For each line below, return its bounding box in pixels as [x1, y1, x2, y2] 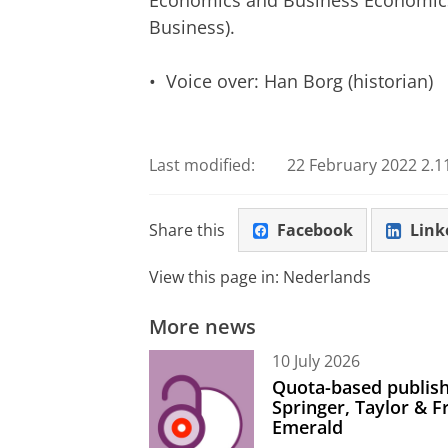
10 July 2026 [272, 350, 360, 373]
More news [149, 311, 256, 340]
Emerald [272, 414, 343, 439]
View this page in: [149, 265, 283, 288]
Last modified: [149, 153, 255, 176]
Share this [149, 219, 225, 242]
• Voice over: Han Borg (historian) [149, 69, 433, 94]
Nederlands [283, 265, 371, 288]
